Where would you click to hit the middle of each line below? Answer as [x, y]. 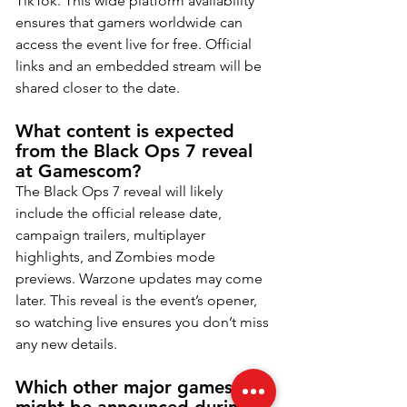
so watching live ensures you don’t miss [144, 322]
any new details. [66, 343]
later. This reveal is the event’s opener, [138, 300]
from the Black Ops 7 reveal [137, 150]
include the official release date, [120, 213]
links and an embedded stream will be [140, 65]
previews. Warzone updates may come [141, 278]
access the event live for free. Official [135, 44]
